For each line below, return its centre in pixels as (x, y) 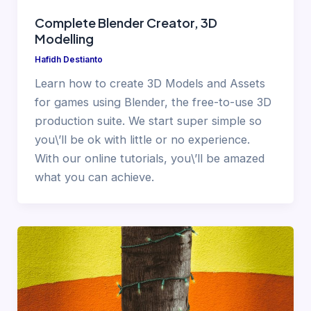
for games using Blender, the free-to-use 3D (153, 102)
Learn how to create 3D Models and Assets (150, 83)
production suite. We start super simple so (148, 120)
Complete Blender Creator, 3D (126, 22)
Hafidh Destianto (68, 59)
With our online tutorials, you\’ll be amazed (149, 158)
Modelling (64, 38)
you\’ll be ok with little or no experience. (142, 139)
